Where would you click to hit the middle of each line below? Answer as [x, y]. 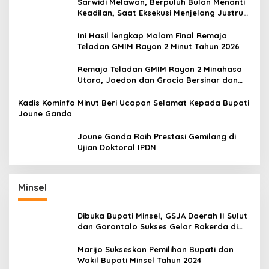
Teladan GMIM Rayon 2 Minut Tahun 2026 [159, 46]
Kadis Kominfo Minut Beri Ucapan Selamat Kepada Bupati [134, 102]
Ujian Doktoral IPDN [117, 147]
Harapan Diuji [105, 23]
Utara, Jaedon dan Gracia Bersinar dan [158, 80]
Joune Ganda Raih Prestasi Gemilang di [157, 136]
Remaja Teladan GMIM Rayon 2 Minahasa [160, 69]
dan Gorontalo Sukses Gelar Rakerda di [158, 226]
